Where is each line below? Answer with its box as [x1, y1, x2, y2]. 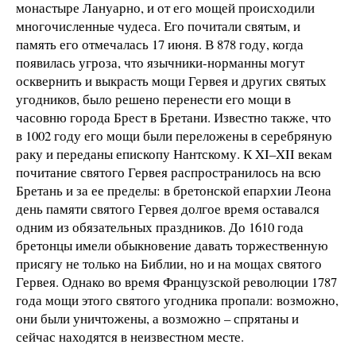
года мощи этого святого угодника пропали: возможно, [16, 291, 339, 310]
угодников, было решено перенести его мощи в [16, 90, 291, 109]
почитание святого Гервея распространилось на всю [16, 163, 321, 182]
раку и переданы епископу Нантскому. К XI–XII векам [16, 145, 332, 164]
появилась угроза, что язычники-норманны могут [16, 53, 304, 72]
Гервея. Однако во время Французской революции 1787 [16, 273, 337, 292]
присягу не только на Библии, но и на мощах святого [16, 254, 322, 273]
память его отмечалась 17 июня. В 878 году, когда [16, 35, 304, 54]
